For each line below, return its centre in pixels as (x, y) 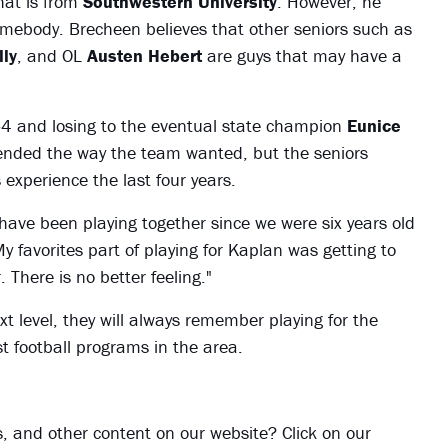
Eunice (373, 126)
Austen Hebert (144, 56)
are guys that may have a (301, 56)
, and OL (51, 56)
